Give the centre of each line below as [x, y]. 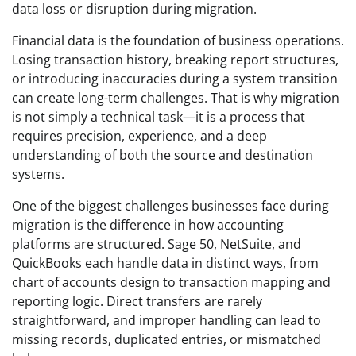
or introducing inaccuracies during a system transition [175, 78]
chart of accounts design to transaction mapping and [171, 282]
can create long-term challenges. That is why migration [176, 97]
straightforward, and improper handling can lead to [166, 320]
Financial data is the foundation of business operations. [178, 40]
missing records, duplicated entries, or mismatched [166, 339]
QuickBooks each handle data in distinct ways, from [165, 263]
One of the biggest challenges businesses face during [170, 205]
